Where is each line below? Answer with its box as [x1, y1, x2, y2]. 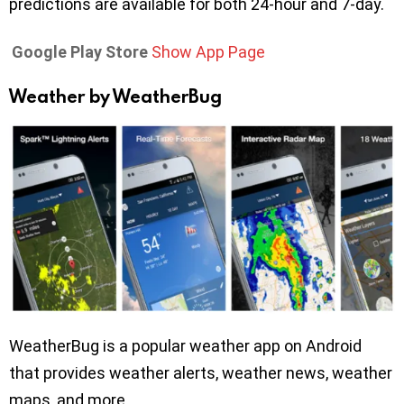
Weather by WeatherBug [9, 84, 222, 107]
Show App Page [151, 42, 265, 61]
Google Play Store [12, 42, 148, 61]
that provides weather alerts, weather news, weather [9, 363, 392, 382]
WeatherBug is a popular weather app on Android [9, 336, 362, 355]
